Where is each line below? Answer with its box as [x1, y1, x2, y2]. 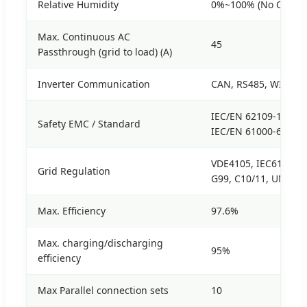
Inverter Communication [38, 77, 150, 91]
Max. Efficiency [38, 204, 106, 218]
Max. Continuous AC [38, 30, 130, 44]
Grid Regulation [38, 164, 110, 178]
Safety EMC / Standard [38, 117, 140, 131]
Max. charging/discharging [38, 236, 163, 250]
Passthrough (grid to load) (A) [38, 45, 172, 59]
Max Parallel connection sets [38, 284, 169, 297]
